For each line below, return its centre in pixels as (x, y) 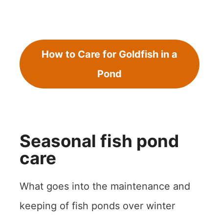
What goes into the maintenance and (105, 186)
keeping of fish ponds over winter (97, 206)
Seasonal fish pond (99, 141)
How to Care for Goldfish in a (109, 54)
